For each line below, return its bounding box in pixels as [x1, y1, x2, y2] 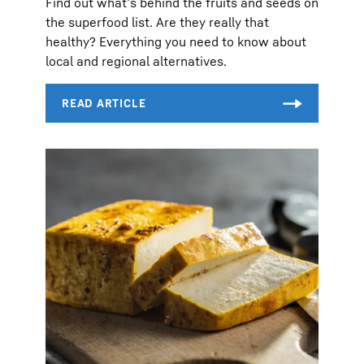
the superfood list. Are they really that [45, 13, 269, 30]
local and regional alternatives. [45, 52, 227, 69]
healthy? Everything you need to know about [45, 32, 306, 50]
